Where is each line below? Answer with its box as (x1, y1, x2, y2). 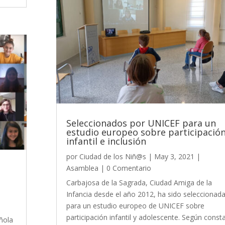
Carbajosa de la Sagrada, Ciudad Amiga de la (66, 177, 212, 187)
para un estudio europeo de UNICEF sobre (66, 200, 204, 210)
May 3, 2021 (154, 151, 194, 161)
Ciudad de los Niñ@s (79, 151, 146, 161)
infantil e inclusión (66, 135, 146, 147)
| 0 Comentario (98, 163, 151, 173)
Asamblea (66, 163, 98, 173)
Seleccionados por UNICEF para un (66, 117, 216, 129)
